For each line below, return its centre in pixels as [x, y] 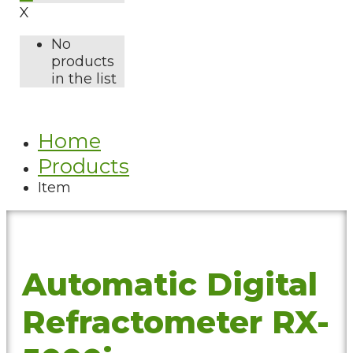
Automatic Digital [170, 285]
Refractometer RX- [176, 323]
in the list [84, 78]
